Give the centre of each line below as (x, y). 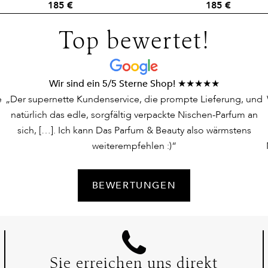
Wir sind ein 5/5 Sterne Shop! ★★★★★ (134, 84)
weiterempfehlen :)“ (134, 146)
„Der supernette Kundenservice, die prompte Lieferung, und (134, 100)
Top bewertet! (134, 43)
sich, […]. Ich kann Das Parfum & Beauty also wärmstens (134, 131)
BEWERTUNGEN (134, 186)
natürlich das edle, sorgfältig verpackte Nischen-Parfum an (134, 115)
